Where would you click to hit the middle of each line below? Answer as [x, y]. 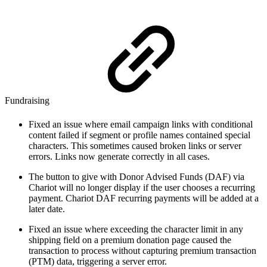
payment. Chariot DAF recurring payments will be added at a [144, 198]
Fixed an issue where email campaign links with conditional [141, 124]
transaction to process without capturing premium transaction [142, 250]
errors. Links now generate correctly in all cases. [119, 156]
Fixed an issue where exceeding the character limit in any [136, 229]
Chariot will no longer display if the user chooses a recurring [142, 187]
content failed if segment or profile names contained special [139, 135]
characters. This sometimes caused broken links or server [135, 145]
